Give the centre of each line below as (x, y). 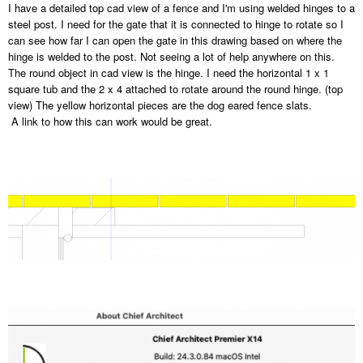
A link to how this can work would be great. (110, 121)
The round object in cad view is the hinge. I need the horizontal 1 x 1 (169, 72)
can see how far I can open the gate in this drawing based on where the (175, 40)
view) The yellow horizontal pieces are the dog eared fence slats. (160, 105)
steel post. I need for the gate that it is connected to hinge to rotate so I (176, 23)
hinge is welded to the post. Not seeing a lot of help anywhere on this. (171, 56)
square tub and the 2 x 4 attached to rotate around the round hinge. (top (175, 88)
